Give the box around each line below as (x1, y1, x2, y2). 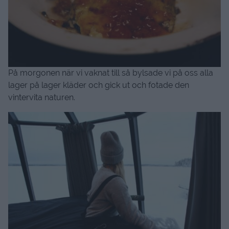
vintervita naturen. (8, 92, 75, 102)
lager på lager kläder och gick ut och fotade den (8, 80, 189, 90)
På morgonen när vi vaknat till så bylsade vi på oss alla (8, 67, 213, 78)
